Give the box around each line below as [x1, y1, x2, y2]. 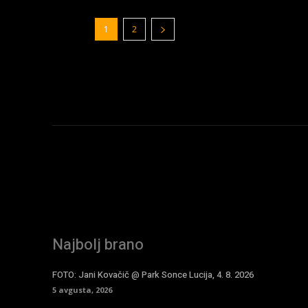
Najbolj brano [52, 233, 144, 256]
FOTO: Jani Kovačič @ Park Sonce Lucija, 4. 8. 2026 [52, 267, 254, 281]
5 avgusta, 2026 [52, 284, 112, 295]
